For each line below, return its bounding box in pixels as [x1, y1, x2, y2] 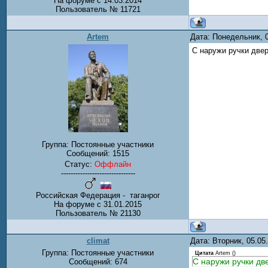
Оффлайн [95, 160, 131, 169]
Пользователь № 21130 [55, 209, 141, 218]
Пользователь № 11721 [55, 5, 141, 14]
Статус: [65, 160, 95, 169]
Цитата [195, 250, 214, 256]
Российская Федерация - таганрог [35, 191, 160, 200]
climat [86, 236, 109, 245]
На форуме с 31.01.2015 [54, 200, 142, 209]
